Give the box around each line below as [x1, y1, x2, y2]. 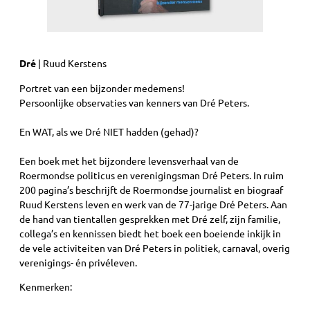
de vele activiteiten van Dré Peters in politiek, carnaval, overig [19, 241, 290, 254]
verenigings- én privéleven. [19, 255, 139, 268]
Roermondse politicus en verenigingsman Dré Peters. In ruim [19, 168, 284, 181]
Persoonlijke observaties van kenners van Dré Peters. [19, 95, 249, 109]
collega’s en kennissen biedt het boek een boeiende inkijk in [19, 226, 281, 239]
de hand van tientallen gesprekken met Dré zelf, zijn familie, [19, 212, 280, 225]
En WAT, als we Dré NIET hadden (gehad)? [19, 125, 199, 138]
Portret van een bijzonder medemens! [19, 81, 185, 94]
